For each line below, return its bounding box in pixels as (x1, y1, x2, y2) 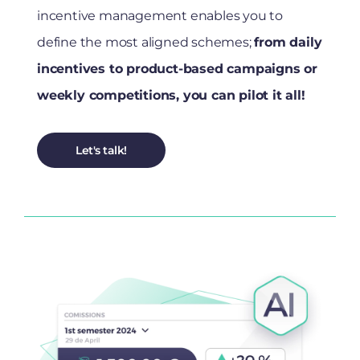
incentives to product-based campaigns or (37, 61, 317, 77)
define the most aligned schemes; (37, 35, 255, 51)
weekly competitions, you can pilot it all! (37, 88, 305, 104)
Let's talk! (76, 143, 127, 158)
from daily (254, 35, 322, 51)
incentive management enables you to (37, 8, 283, 24)
